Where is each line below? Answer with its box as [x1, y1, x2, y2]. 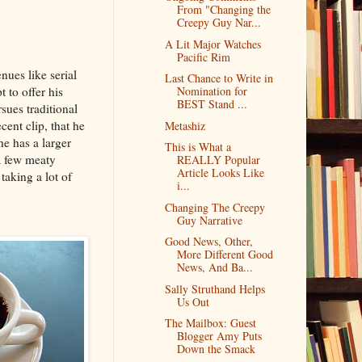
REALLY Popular [177, 152, 261, 168]
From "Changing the [177, 2, 271, 18]
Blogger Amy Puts [177, 328, 263, 344]
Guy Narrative [177, 212, 243, 228]
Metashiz [165, 117, 206, 133]
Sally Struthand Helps [165, 280, 266, 297]
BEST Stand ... [177, 96, 248, 112]
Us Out [177, 293, 210, 309]
